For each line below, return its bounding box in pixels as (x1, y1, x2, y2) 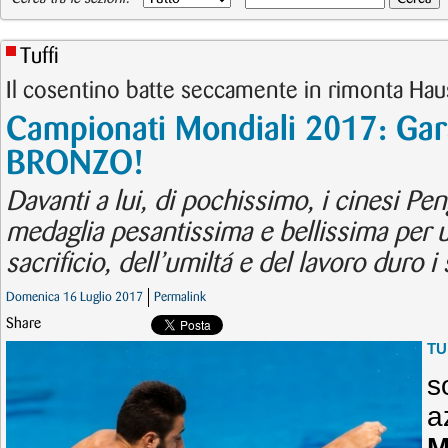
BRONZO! (6, 148, 143, 180)
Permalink (154, 291, 206, 303)
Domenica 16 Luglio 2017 (6, 291, 143, 303)
